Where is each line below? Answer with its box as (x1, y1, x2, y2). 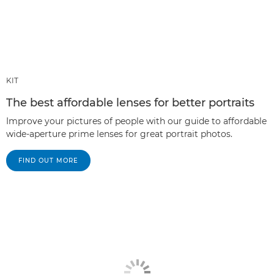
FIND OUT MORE (18, 157, 78, 165)
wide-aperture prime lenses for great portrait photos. (6, 128, 232, 140)
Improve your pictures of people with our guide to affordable (6, 116, 267, 127)
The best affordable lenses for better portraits (6, 96, 254, 110)
